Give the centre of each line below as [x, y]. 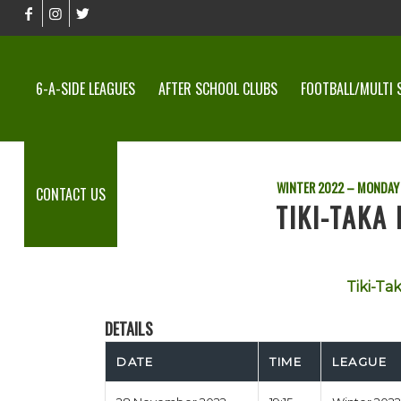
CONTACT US [70, 194]
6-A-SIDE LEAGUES [85, 89]
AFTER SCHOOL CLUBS [218, 89]
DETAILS [129, 328]
